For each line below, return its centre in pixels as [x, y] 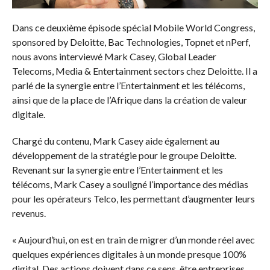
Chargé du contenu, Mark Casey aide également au [115, 140]
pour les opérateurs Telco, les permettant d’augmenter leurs [133, 198]
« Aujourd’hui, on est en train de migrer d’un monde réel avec [133, 239]
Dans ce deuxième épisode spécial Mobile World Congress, [133, 27]
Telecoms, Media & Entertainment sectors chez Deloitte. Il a [134, 71]
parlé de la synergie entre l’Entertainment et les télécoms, [128, 85]
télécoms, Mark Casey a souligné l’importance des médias [130, 184]
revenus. [29, 213]
